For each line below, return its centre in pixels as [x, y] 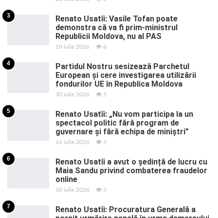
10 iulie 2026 [73, 46]
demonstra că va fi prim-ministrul [117, 27]
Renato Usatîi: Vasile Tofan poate [117, 18]
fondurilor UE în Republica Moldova [119, 84]
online [66, 179]
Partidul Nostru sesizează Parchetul [122, 66]
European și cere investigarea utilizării [126, 75]
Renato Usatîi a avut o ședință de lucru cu [131, 162]
